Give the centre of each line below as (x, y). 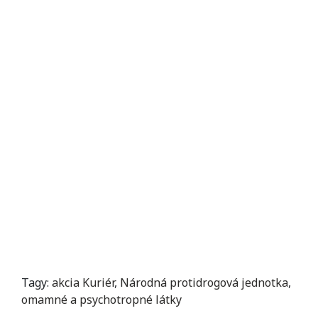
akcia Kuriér (83, 282)
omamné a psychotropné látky (102, 299)
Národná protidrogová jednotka (204, 282)
